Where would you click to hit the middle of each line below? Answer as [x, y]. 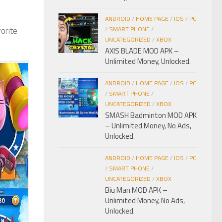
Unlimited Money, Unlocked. [148, 61]
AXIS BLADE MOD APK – [142, 51]
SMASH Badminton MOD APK [151, 115]
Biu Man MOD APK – [136, 190]
